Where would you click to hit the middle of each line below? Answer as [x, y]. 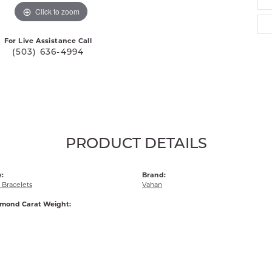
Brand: [154, 175]
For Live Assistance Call [48, 41]
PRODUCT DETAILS [136, 144]
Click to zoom [57, 11]
